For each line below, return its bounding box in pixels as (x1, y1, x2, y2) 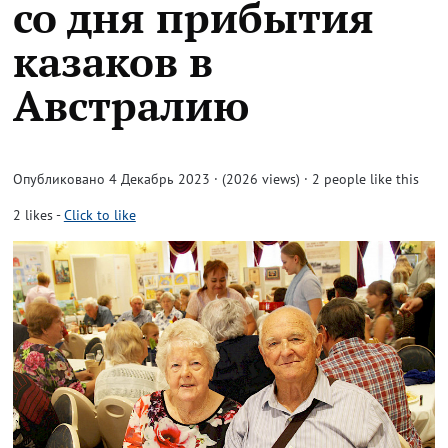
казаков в (12, 33, 213, 89)
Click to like (63, 206, 136, 224)
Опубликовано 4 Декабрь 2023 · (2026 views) (12, 170, 300, 188)
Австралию (12, 77, 249, 133)
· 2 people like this (303, 170, 419, 188)
